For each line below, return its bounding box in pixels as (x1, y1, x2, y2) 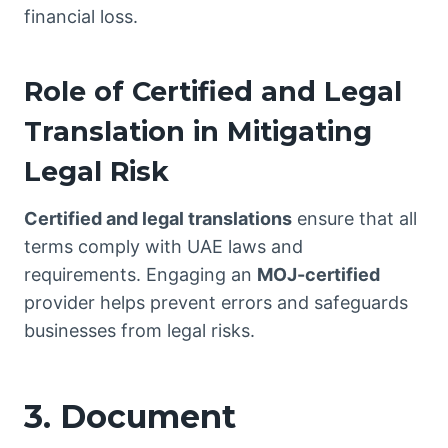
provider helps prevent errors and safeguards (24, 292, 408, 314)
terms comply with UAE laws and (24, 236, 303, 258)
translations (188, 208, 292, 230)
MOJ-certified (257, 264, 380, 286)
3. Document (24, 397, 236, 437)
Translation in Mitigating (24, 114, 372, 148)
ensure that (292, 208, 394, 230)
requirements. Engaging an (24, 264, 257, 286)
